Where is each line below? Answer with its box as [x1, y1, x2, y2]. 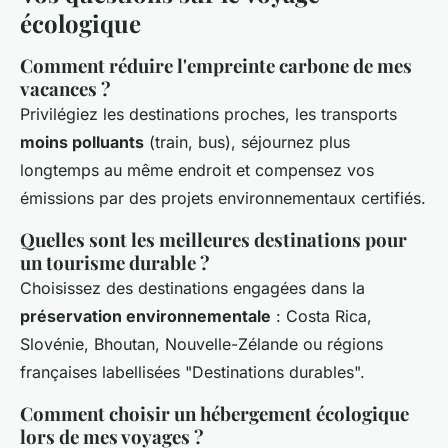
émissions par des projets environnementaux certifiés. [20, 188, 426, 209]
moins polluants [20, 132, 144, 153]
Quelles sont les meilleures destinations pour [20, 227, 407, 253]
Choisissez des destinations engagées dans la [20, 278, 365, 299]
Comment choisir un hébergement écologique [20, 401, 409, 427]
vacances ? [20, 76, 111, 102]
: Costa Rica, [271, 306, 372, 327]
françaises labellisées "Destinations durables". [20, 362, 365, 383]
